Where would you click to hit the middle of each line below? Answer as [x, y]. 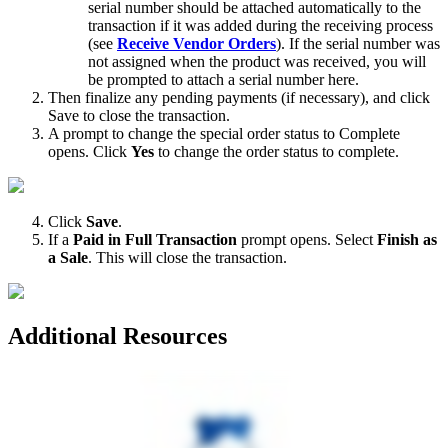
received [339, 61]
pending [187, 97]
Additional [62, 335]
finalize [108, 97]
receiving [353, 25]
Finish [398, 239]
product [256, 61]
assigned [139, 61]
